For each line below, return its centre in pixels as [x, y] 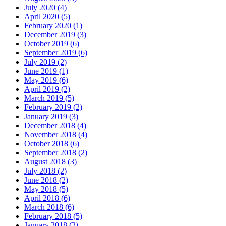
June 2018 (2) [46, 180]
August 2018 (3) [50, 162]
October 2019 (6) [52, 44]
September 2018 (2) [56, 153]
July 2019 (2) [45, 62]
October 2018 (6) [52, 144]
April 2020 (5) [47, 17]
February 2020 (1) [53, 26]
